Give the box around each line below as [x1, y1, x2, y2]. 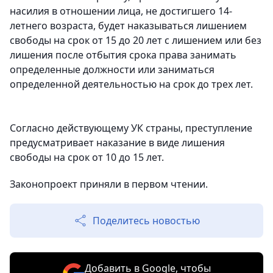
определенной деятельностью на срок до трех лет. [10, 77, 253, 91]
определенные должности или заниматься [10, 63, 214, 76]
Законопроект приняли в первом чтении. [10, 177, 208, 191]
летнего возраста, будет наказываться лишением [10, 19, 247, 32]
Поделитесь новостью [93, 214, 200, 227]
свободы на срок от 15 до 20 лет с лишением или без [10, 34, 261, 47]
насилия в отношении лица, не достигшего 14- [10, 4, 232, 18]
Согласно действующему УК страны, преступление [10, 121, 252, 135]
